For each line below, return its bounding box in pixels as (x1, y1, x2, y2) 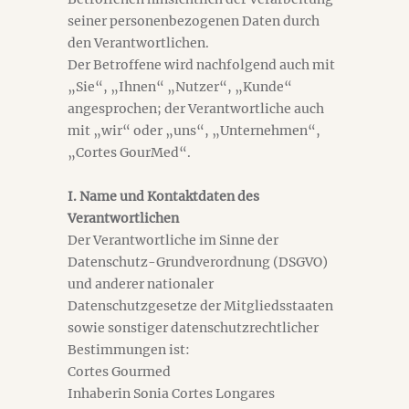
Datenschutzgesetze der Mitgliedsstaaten (68, 298, 333, 314)
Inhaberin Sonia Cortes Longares (68, 385, 275, 402)
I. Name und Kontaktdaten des (68, 188, 259, 204)
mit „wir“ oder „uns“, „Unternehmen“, (68, 122, 320, 139)
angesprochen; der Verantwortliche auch (68, 100, 324, 117)
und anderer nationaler (68, 276, 214, 292)
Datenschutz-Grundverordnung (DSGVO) (68, 254, 328, 270)
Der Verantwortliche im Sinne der (68, 232, 278, 248)
